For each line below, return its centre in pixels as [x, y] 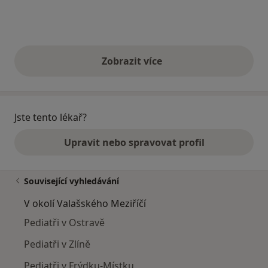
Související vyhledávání [71, 181]
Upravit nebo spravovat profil [134, 142]
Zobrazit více [134, 61]
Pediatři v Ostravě [64, 222]
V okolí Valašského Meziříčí [85, 203]
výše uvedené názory [183, 67]
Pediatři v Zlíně [57, 244]
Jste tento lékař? [51, 117]
